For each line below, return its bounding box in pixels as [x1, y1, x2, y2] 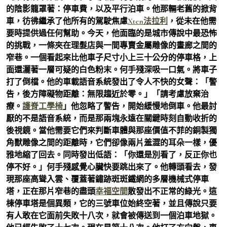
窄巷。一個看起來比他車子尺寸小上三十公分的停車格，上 [6, 52, 217, 63]
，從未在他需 [168, 16, 216, 26]
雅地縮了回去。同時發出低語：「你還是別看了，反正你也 [6, 149, 217, 160]
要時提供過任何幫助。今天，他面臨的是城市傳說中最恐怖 [6, 28, 217, 39]
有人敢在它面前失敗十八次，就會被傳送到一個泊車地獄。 [6, 210, 217, 221]
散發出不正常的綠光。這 [128, 186, 217, 197]
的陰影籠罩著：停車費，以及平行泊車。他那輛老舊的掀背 [6, 4, 217, 14]
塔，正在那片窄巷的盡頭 [6, 186, 95, 197]
